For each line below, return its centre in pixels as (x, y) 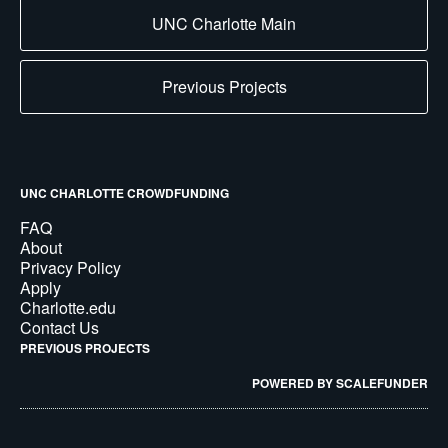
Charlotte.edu (68, 307)
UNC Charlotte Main (224, 23)
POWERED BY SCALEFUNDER (340, 383)
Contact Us (59, 327)
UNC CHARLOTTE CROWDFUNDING (124, 193)
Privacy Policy (70, 267)
